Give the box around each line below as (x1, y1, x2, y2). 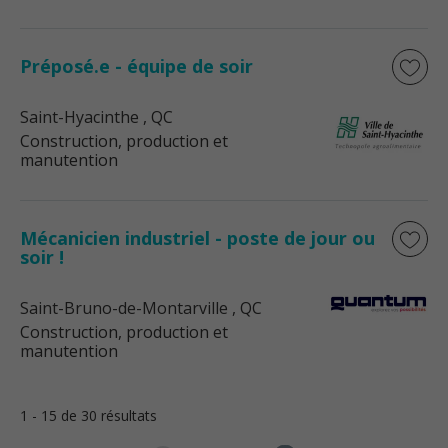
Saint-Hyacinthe (20, 106, 139, 128)
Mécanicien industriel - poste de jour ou (20, 226, 375, 250)
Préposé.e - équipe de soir (20, 54, 253, 78)
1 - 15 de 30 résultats (20, 406, 157, 425)
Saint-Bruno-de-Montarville (20, 297, 228, 319)
